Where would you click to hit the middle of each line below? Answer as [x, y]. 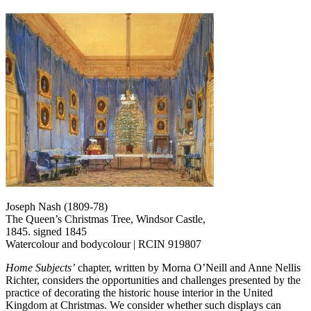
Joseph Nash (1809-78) [57, 206]
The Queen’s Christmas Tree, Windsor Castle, [106, 219]
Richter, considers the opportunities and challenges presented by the [153, 280]
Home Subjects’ [40, 267]
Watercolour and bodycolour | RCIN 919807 [103, 244]
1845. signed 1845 [46, 231]
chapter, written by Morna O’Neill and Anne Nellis [188, 267]
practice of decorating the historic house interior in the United [139, 292]
